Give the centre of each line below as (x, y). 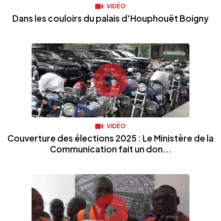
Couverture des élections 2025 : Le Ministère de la (110, 138)
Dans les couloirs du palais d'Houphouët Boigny (110, 18)
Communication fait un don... (110, 149)
